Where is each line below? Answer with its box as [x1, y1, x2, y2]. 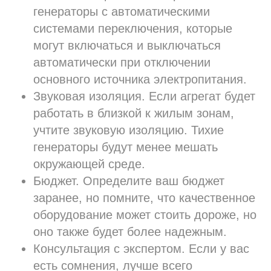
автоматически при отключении [33, 56, 211, 70]
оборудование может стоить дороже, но [33, 208, 256, 222]
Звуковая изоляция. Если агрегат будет [33, 90, 255, 103]
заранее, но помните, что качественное [33, 191, 255, 205]
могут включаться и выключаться [33, 39, 221, 53]
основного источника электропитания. [33, 73, 247, 87]
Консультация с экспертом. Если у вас [33, 242, 249, 256]
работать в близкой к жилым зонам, [33, 106, 234, 120]
